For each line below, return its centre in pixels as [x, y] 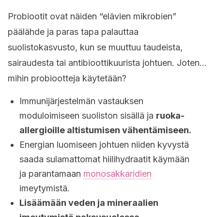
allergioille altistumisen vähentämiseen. [105, 130]
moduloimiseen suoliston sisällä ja [88, 116]
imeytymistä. [45, 188]
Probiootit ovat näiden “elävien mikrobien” [92, 16]
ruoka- [170, 116]
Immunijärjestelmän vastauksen [81, 101]
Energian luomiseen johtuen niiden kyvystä [104, 145]
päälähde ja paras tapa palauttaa [73, 32]
